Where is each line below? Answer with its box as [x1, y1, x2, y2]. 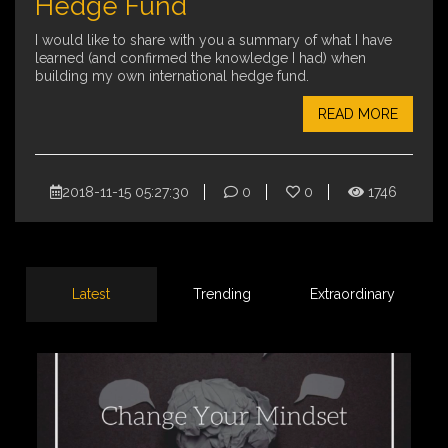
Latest [72, 286, 111, 303]
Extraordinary [310, 286, 396, 303]
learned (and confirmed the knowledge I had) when [35, 49, 366, 66]
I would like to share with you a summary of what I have [35, 31, 392, 48]
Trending [193, 286, 251, 303]
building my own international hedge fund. [35, 67, 309, 84]
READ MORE [318, 105, 398, 122]
